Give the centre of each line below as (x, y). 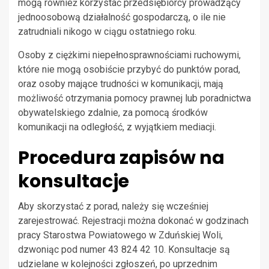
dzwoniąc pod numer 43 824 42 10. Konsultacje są (124, 250)
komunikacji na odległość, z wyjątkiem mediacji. (117, 127)
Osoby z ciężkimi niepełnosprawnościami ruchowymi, (129, 55)
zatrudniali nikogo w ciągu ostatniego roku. (107, 32)
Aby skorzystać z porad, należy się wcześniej (113, 207)
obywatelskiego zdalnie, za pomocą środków (113, 113)
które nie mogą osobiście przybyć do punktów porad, (129, 70)
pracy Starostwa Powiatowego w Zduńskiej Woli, (120, 235)
